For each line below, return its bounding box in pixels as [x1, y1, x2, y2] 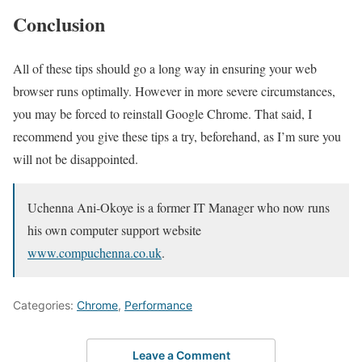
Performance [124, 297, 192, 312]
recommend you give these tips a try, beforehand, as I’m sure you [13, 127, 341, 145]
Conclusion [13, 9, 105, 38]
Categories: [13, 297, 77, 312]
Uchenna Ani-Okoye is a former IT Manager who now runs [27, 198, 330, 216]
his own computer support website [27, 221, 201, 238]
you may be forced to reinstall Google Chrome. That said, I [13, 104, 312, 122]
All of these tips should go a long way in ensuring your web [13, 59, 317, 77]
